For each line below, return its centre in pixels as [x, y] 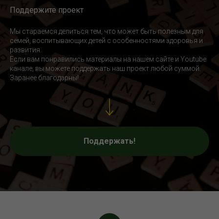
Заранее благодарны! [44, 78]
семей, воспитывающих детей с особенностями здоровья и [106, 41]
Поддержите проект [47, 10]
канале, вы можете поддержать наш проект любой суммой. [105, 69]
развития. [26, 50]
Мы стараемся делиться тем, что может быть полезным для [107, 32]
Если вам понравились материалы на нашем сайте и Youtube [108, 59]
